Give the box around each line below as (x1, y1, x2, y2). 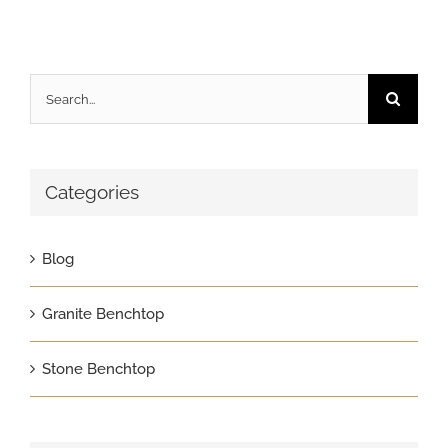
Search (29, 81, 77, 100)
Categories (45, 181, 139, 205)
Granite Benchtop (42, 304, 164, 323)
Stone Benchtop (42, 359, 155, 378)
